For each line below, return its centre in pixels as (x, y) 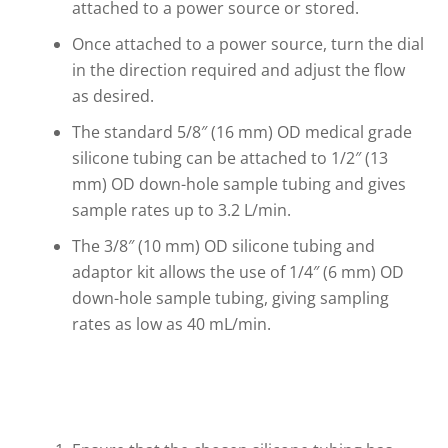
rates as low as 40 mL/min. (172, 323)
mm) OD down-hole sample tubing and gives (239, 183)
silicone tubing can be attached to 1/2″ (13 (230, 157)
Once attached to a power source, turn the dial (248, 43)
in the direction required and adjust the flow (239, 69)
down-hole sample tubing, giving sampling (231, 297)
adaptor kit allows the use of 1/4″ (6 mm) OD (238, 271)
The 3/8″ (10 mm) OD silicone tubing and (224, 245)
